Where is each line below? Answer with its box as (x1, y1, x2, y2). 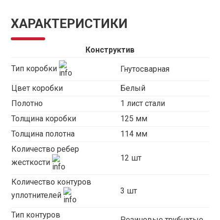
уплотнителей (11, 191, 63, 200)
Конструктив (85, 45, 135, 55)
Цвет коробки (11, 83, 63, 93)
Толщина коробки (11, 114, 76, 123)
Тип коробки (11, 64, 59, 74)
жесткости (11, 158, 52, 167)
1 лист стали (120, 99, 165, 108)
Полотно (11, 99, 43, 108)
